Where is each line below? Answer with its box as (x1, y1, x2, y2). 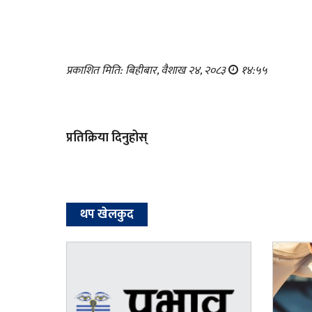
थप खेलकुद (79, 203, 134, 225)
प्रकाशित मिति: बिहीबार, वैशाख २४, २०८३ (65, 61, 228, 80)
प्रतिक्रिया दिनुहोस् (65, 127, 148, 148)
